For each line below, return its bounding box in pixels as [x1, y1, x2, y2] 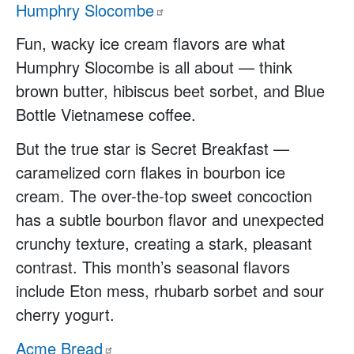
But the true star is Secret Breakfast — [16, 137, 289, 160]
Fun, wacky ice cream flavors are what [16, 32, 285, 55]
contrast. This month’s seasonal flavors [16, 255, 290, 279]
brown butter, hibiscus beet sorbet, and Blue [16, 79, 325, 103]
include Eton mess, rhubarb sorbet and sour [16, 279, 324, 303]
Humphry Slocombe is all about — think [16, 55, 292, 79]
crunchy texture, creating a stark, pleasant [16, 232, 312, 255]
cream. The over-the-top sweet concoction [16, 184, 312, 208]
